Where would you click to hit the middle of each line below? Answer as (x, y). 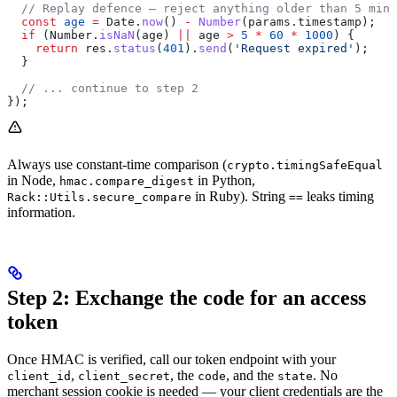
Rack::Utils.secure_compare (99, 197)
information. (41, 212)
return (43, 48)
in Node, (33, 180)
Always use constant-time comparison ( (117, 164)
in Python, (225, 180)
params (269, 21)
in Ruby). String (240, 196)
